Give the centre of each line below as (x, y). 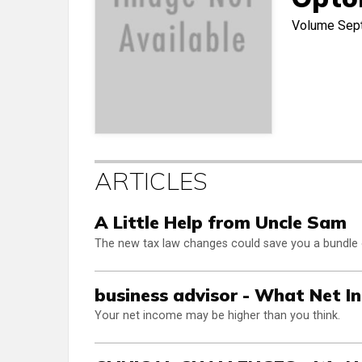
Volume (315, 26)
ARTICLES (152, 181)
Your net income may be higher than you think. (217, 316)
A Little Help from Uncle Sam (221, 222)
